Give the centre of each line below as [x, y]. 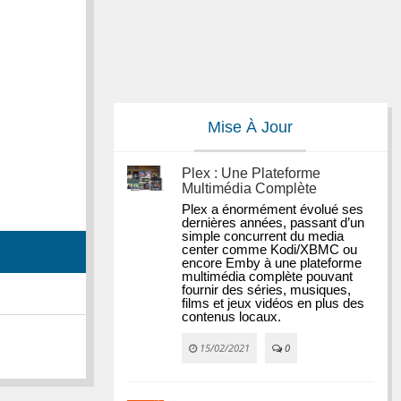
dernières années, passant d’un [273, 223]
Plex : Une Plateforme [252, 174]
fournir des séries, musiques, [267, 290]
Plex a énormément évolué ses [273, 210]
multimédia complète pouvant [268, 277]
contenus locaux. [232, 317]
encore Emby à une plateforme [272, 264]
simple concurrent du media [263, 237]
